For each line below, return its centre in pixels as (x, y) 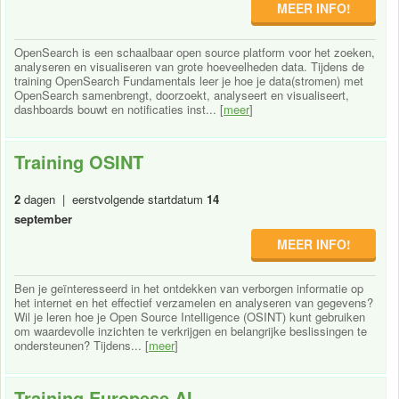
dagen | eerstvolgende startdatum (114, 199)
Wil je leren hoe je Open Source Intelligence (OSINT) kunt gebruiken (190, 316)
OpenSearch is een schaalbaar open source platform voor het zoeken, (195, 52)
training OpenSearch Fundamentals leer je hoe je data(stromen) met (189, 80)
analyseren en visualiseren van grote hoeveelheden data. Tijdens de (189, 66)
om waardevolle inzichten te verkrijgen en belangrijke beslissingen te (191, 330)
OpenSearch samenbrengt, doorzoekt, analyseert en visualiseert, (182, 94)
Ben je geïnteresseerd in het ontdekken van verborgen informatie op (189, 288)
